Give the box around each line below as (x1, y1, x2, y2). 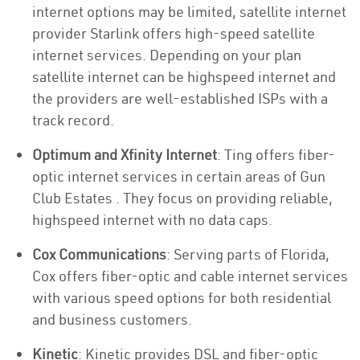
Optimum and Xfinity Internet (32, 145, 217, 164)
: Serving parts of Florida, (166, 245, 329, 264)
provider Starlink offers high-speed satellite (32, 24, 315, 43)
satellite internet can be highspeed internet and (32, 67, 336, 86)
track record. (32, 111, 114, 129)
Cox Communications (32, 245, 166, 264)
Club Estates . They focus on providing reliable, (32, 189, 333, 207)
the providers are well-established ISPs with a (32, 89, 328, 108)
